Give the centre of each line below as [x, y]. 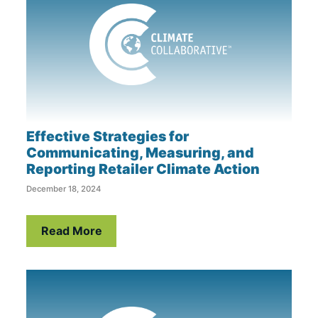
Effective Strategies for [108, 136]
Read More [71, 231]
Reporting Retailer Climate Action [143, 169]
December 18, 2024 [64, 188]
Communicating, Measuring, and [141, 152]
